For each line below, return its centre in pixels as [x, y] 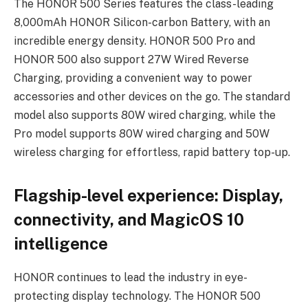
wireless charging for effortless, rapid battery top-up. [152, 152]
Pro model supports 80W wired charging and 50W [142, 133]
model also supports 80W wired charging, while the [145, 115]
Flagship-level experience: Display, [148, 195]
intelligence [61, 243]
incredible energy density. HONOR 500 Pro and [134, 41]
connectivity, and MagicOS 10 [129, 219]
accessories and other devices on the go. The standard [152, 96]
